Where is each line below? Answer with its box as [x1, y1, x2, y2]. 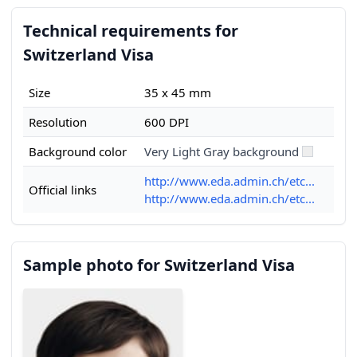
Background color [29, 143, 127, 159]
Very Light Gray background [144, 143, 299, 159]
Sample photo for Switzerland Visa [23, 254, 295, 276]
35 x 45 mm [144, 84, 211, 100]
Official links [29, 182, 96, 198]
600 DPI [144, 114, 189, 130]
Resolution [29, 114, 87, 130]
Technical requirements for [23, 20, 238, 41]
